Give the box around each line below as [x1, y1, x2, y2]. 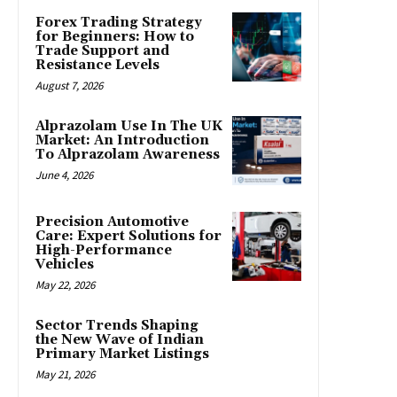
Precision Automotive [35, 214, 189, 231]
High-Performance [35, 242, 172, 260]
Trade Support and [35, 43, 169, 60]
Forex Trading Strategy [35, 14, 202, 32]
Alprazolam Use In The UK [35, 118, 222, 136]
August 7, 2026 [35, 78, 103, 94]
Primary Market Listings [35, 346, 209, 363]
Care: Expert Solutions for [35, 228, 222, 245]
